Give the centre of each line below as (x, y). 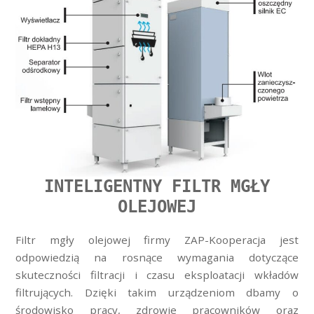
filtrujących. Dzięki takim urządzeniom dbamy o (157, 292)
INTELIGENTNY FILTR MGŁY (157, 187)
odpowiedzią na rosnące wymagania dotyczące (157, 257)
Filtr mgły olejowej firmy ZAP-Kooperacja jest (157, 239)
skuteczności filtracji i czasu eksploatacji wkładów (157, 274)
